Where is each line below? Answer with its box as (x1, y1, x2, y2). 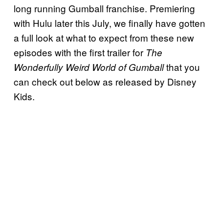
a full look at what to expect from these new (14, 30, 194, 44)
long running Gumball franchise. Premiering (14, 1, 195, 15)
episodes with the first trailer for (14, 45, 146, 59)
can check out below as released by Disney (14, 74, 197, 88)
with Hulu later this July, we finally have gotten (14, 16, 205, 29)
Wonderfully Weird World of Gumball (14, 60, 164, 73)
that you (164, 60, 200, 73)
